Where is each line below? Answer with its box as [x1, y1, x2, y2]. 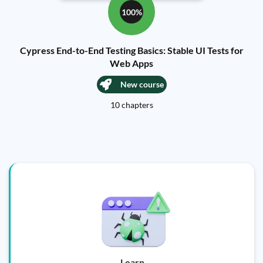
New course [120, 79, 164, 89]
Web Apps [110, 58, 153, 69]
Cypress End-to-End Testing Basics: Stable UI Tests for [19, 45, 244, 56]
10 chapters [110, 100, 153, 110]
